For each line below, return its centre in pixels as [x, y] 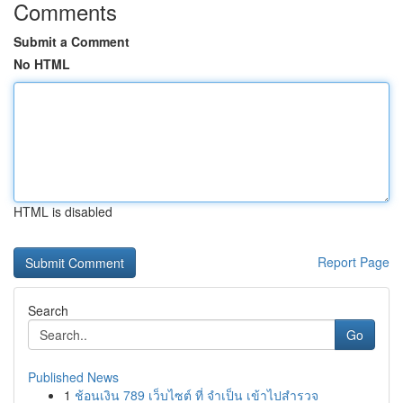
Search [48, 310]
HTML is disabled [63, 211]
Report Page [354, 262]
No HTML [42, 64]
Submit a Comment [72, 41]
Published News [73, 377]
